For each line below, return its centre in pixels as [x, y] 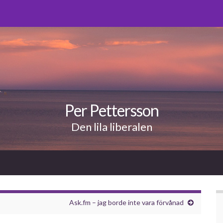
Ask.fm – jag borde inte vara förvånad [126, 202]
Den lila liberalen [111, 127]
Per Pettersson [111, 110]
